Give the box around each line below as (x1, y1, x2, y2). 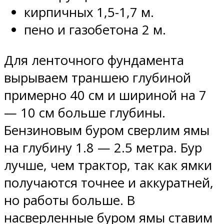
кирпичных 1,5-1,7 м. (24, 3, 154, 21)
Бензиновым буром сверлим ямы (4, 121, 209, 139)
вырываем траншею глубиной (4, 68, 191, 86)
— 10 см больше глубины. (4, 103, 165, 121)
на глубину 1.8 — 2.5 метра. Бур (4, 138, 202, 156)
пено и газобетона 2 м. (24, 20, 166, 38)
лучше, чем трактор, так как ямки (4, 156, 212, 174)
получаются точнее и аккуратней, (4, 173, 213, 191)
